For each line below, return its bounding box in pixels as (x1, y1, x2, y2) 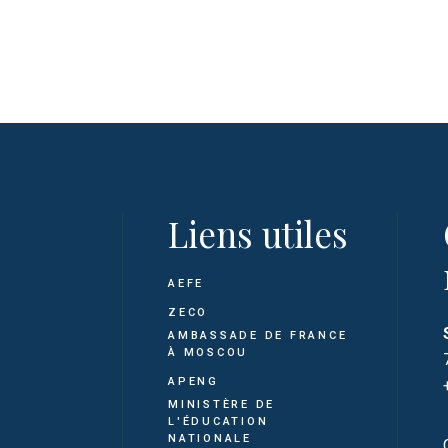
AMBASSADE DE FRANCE (168, 329, 348, 343)
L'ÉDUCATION (168, 415, 269, 429)
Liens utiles (168, 210, 348, 258)
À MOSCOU (168, 346, 248, 360)
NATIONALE (168, 432, 252, 446)
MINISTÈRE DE (168, 398, 275, 412)
